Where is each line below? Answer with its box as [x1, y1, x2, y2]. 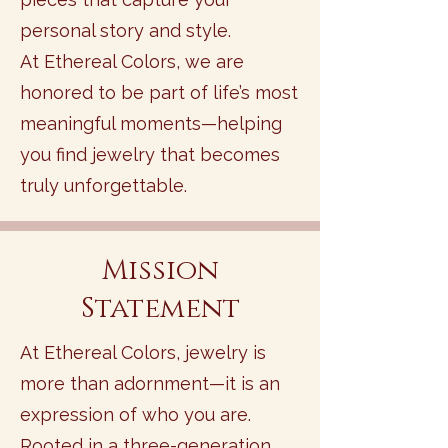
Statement [80, 290, 240, 327]
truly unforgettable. [20, 175, 187, 196]
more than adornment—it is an [20, 373, 280, 394]
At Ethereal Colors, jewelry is [20, 342, 266, 363]
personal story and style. [20, 20, 231, 41]
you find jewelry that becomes [20, 144, 280, 165]
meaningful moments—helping [20, 113, 282, 134]
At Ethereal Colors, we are [20, 51, 244, 72]
